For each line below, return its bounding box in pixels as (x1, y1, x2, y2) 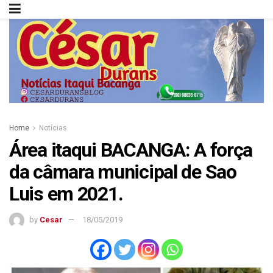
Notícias (39, 124, 67, 133)
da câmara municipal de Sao (9, 160, 236, 184)
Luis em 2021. (9, 182, 123, 206)
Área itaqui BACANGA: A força (9, 138, 253, 162)
